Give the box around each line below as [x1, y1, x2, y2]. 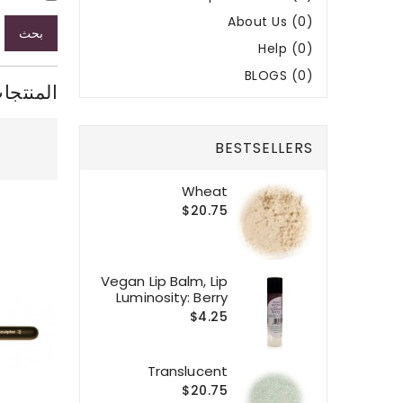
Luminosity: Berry [116, 287, 228, 307]
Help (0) [258, 39, 313, 58]
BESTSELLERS [215, 137, 313, 158]
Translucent [147, 361, 228, 381]
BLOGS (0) [244, 66, 313, 85]
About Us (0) [228, 12, 313, 31]
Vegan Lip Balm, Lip [101, 271, 228, 291]
